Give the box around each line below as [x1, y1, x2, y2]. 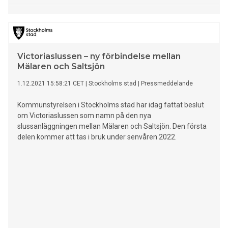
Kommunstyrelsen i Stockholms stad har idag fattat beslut [17, 101, 204, 109]
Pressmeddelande [141, 80, 193, 88]
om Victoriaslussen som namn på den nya [17, 111, 151, 120]
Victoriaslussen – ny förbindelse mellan [17, 51, 181, 62]
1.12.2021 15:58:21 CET [17, 80, 84, 88]
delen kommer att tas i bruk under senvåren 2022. [17, 133, 177, 141]
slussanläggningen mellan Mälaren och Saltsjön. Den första [17, 122, 207, 131]
